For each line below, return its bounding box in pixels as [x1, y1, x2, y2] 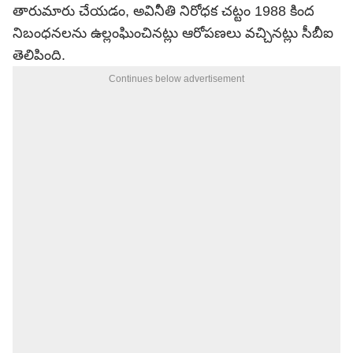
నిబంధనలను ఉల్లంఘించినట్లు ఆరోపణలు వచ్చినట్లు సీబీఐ [13, 25, 333, 41]
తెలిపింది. [13, 47, 69, 63]
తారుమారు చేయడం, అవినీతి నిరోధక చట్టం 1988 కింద [13, 3, 314, 19]
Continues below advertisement [109, 73, 244, 84]
